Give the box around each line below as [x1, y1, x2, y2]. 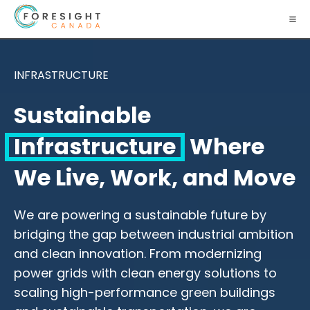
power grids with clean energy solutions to [14, 264, 277, 282]
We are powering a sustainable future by [14, 206, 266, 224]
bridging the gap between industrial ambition [14, 226, 293, 244]
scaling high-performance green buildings [14, 284, 275, 302]
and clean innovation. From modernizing [14, 245, 262, 263]
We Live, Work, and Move [14, 162, 295, 194]
